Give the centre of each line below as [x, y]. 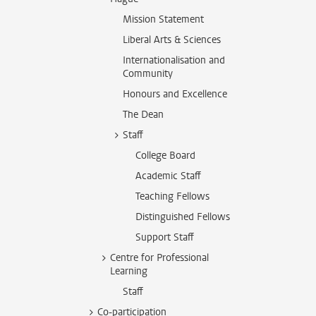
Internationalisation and [174, 60]
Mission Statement [163, 19]
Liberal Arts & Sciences [172, 40]
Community [148, 74]
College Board [165, 156]
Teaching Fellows [172, 196]
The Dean [143, 115]
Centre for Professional [159, 258]
